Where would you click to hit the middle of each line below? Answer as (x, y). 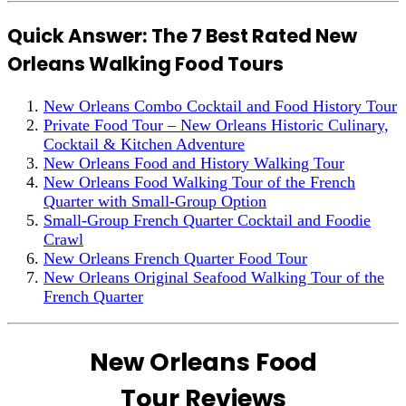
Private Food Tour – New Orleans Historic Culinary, (216, 125)
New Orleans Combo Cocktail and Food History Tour (220, 106)
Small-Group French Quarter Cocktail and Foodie (207, 220)
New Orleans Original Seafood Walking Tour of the (214, 277)
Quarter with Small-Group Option (155, 201)
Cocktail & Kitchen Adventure (144, 144)
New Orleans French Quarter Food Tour (175, 258)
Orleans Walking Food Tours (145, 63)
